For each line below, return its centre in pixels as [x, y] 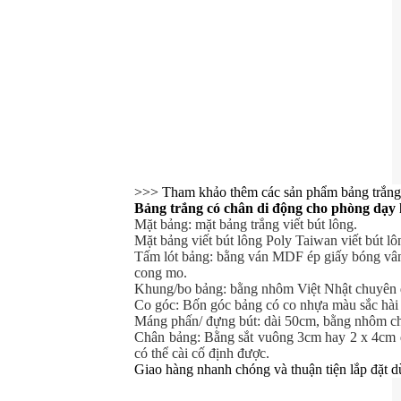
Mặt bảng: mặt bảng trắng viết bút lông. [246, 224]
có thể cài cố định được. [202, 353]
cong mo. [161, 272]
